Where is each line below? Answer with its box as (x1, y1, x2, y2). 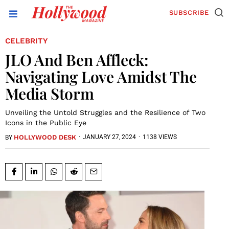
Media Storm (5, 83, 94, 104)
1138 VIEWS (143, 133, 177, 141)
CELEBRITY (5, 36, 48, 45)
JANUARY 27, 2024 (83, 133, 136, 141)
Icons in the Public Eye (5, 118, 86, 127)
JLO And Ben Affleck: (5, 49, 149, 70)
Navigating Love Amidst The (5, 66, 197, 87)
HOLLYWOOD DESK (14, 133, 76, 141)
